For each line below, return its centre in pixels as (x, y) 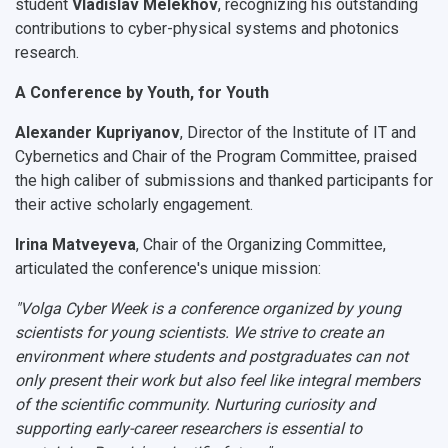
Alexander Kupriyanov (97, 133)
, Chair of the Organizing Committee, (261, 245)
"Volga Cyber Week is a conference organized (175, 309)
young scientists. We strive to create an (245, 333)
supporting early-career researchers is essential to (188, 429)
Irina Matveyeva (75, 245)
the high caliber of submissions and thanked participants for (224, 181)
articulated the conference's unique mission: (168, 269)
